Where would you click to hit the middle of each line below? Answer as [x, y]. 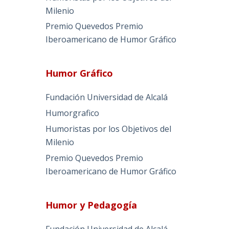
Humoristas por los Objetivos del [109, 129]
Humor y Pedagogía [91, 205]
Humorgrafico [73, 113]
